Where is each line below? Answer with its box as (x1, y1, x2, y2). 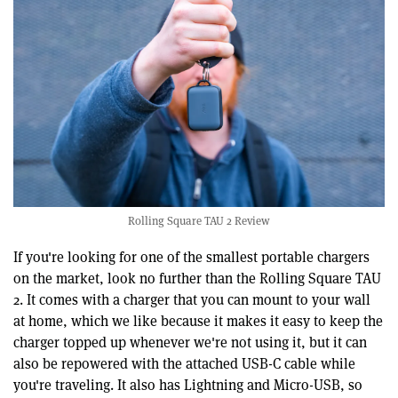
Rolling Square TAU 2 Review (128, 213, 270, 229)
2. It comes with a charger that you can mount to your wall (13, 291, 370, 310)
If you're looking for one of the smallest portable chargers (13, 248, 370, 267)
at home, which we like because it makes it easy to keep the (13, 312, 383, 331)
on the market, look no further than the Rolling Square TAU (13, 269, 381, 289)
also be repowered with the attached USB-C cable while (13, 354, 355, 374)
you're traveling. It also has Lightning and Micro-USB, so (13, 376, 362, 395)
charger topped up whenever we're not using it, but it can (13, 333, 367, 353)
